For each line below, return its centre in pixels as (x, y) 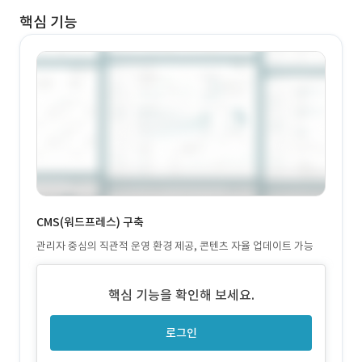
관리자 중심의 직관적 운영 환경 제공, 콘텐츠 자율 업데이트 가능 (175, 246)
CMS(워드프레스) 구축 (90, 222)
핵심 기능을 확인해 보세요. (181, 295)
